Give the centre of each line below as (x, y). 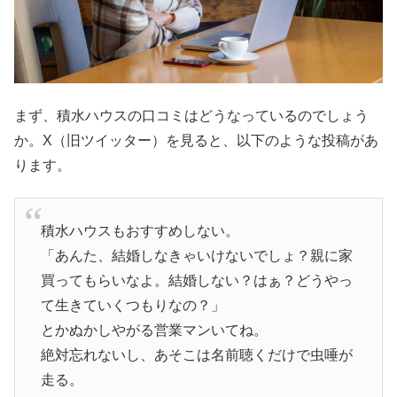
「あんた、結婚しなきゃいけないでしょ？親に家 (196, 255)
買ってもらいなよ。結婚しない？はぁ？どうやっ (196, 280)
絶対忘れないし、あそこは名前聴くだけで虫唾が (196, 354)
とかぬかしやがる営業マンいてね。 (154, 330)
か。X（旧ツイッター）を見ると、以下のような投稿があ (196, 140)
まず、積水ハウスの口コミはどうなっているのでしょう (191, 115)
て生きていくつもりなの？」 (132, 305)
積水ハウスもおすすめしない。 (140, 230)
